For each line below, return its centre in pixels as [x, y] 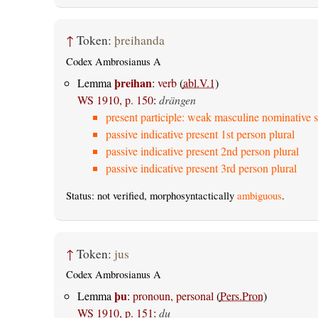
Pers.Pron [241, 296]
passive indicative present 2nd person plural [202, 151]
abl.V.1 [199, 83]
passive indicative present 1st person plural [200, 134]
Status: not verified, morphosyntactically [151, 196]
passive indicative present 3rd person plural [201, 168]
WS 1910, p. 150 [115, 100]
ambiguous [259, 196]
